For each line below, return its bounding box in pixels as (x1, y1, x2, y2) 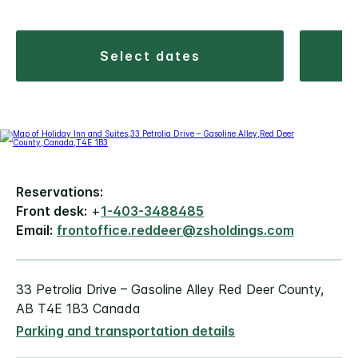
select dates (109, 48, 201, 65)
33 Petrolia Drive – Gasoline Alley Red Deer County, (16, 281, 324, 298)
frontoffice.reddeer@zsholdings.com (57, 222, 294, 239)
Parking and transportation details (16, 323, 235, 340)
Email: (16, 222, 53, 239)
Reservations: (16, 184, 103, 201)
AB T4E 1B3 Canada (16, 300, 141, 317)
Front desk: (16, 203, 87, 220)
